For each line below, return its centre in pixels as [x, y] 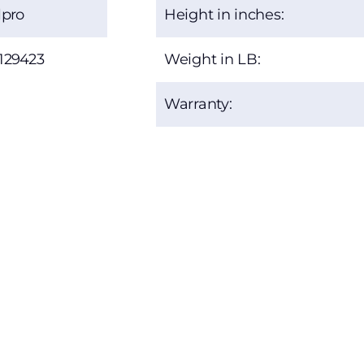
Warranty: [198, 104]
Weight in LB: [212, 60]
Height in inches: [224, 15]
